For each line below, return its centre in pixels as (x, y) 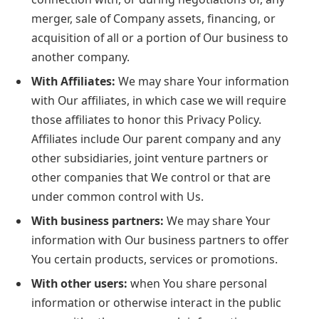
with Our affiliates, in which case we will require (159, 100)
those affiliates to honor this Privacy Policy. (146, 119)
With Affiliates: (73, 81)
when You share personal (197, 283)
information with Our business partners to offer (160, 240)
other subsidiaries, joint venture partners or (150, 158)
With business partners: (98, 220)
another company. (80, 57)
